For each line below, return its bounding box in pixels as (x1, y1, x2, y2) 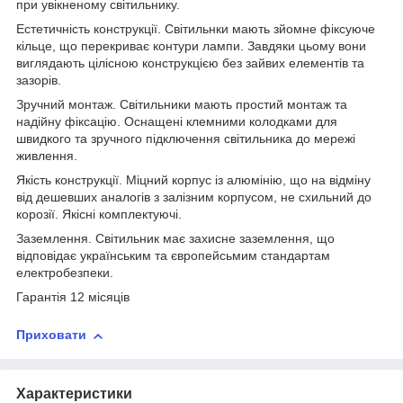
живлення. (16, 148, 77, 164)
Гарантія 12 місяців (16, 290, 130, 305)
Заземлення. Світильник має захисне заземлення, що (16, 231, 335, 246)
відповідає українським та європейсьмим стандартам (16, 248, 330, 264)
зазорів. (16, 73, 61, 88)
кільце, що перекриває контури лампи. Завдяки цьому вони (16, 39, 366, 54)
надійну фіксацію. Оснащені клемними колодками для (16, 114, 337, 130)
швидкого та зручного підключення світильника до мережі (16, 131, 355, 147)
